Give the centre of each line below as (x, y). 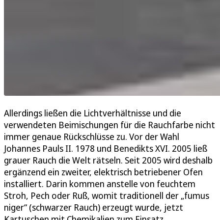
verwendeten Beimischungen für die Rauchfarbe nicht (110, 124)
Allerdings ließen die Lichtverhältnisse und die (93, 113)
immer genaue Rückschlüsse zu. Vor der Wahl (92, 136)
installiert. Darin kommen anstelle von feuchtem (100, 183)
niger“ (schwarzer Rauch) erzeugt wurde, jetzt (94, 207)
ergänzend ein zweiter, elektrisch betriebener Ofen (103, 172)
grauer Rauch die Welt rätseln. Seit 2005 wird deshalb (108, 160)
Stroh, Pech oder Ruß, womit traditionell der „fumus (107, 195)
